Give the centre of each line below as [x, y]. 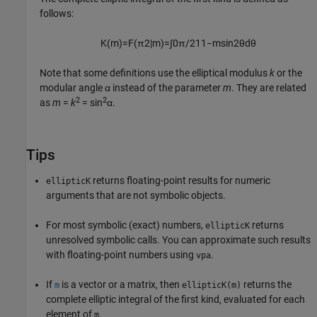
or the [289, 73]
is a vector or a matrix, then [121, 284]
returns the [266, 284]
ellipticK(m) [212, 285]
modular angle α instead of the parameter [132, 87]
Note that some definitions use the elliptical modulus [155, 73]
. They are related [269, 87]
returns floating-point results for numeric [180, 180]
